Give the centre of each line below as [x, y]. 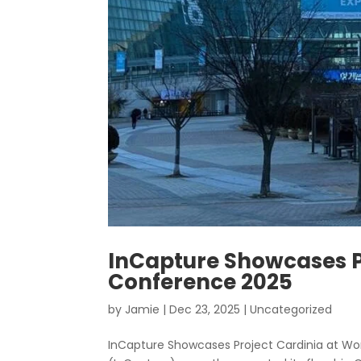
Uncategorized [291, 310]
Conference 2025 [201, 282]
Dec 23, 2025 [205, 310]
